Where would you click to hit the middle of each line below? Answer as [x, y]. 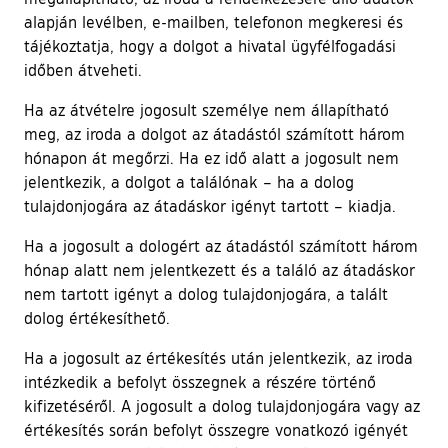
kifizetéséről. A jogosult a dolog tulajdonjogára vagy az [222, 405]
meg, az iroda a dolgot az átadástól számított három [214, 133]
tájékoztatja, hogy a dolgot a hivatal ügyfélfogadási [210, 45]
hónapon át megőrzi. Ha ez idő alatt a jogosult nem [211, 157]
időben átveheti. [83, 69]
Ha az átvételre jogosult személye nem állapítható [206, 109]
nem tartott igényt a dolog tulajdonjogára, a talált [206, 293]
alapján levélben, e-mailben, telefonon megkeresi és [213, 21]
